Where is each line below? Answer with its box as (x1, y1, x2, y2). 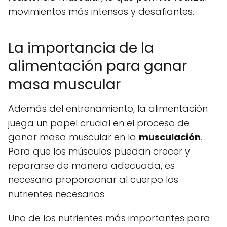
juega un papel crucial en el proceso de (8, 117, 190, 130)
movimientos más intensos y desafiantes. (8, 5, 194, 18)
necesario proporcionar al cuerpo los (8, 173, 178, 186)
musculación (139, 131, 201, 144)
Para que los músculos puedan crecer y (8, 145, 190, 158)
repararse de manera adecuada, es (8, 159, 175, 172)
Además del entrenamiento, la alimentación (8, 102, 208, 116)
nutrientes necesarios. (8, 187, 106, 201)
